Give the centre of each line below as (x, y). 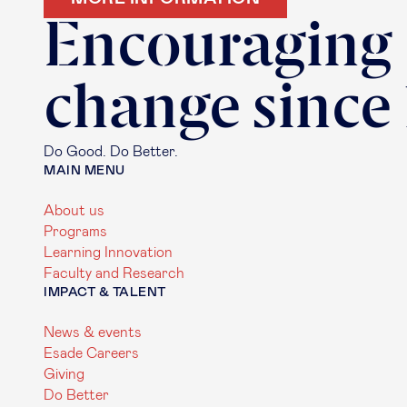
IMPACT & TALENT (105, 293)
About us (74, 211)
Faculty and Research (114, 273)
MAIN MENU (84, 171)
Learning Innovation (108, 253)
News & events (93, 333)
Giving (64, 374)
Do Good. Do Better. (111, 152)
